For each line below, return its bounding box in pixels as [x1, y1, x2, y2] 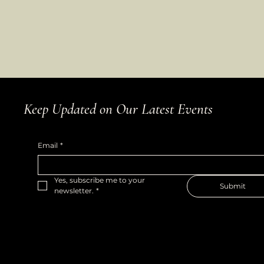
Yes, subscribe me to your [54, 176, 146, 185]
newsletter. [54, 186, 94, 196]
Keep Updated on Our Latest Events [24, 100, 213, 118]
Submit [220, 181, 246, 191]
